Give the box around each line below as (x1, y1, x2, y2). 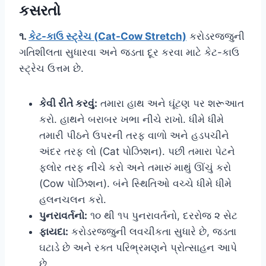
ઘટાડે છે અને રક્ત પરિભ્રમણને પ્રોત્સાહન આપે (39, 241, 237, 254)
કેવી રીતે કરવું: (39, 97, 97, 109)
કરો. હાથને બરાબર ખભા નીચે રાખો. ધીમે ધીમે (39, 113, 224, 125)
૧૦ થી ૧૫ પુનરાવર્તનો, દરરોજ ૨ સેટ (87, 209, 237, 221)
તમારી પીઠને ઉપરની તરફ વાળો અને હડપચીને (39, 129, 229, 141)
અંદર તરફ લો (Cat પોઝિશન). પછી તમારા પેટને (39, 145, 235, 157)
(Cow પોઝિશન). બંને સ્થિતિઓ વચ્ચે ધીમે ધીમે (39, 177, 232, 189)
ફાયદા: (39, 225, 68, 237)
